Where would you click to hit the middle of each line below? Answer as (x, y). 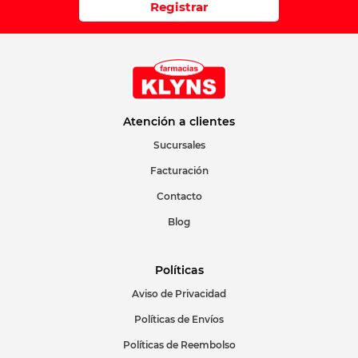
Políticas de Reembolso (179, 345)
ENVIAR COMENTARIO (137, 153)
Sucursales (179, 145)
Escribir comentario (107, 35)
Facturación (179, 171)
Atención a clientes (179, 121)
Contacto (179, 196)
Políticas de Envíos (179, 319)
